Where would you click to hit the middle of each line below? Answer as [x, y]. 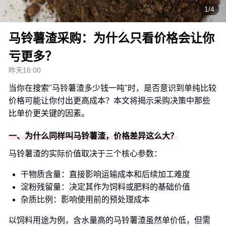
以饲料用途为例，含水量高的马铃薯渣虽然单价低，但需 [109, 220]
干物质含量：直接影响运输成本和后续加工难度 [105, 174]
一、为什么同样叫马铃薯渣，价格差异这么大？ [93, 136]
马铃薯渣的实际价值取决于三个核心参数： [85, 154]
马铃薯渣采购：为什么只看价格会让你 [111, 38]
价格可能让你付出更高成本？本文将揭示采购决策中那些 [109, 101]
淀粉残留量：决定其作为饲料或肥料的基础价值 [105, 187]
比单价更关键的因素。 [49, 113]
